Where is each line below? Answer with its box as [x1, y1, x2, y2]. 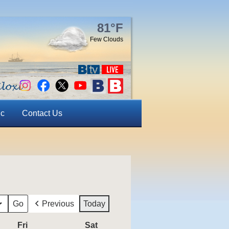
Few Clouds [90, 36, 123, 43]
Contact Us [21, 109, 62, 118]
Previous [42, 199, 74, 208]
